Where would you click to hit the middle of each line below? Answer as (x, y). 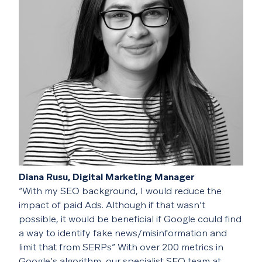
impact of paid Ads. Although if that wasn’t (112, 205)
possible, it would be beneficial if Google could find (130, 219)
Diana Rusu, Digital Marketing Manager (106, 177)
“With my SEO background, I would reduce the (120, 191)
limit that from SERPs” (67, 247)
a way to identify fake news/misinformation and (123, 233)
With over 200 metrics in (170, 247)
